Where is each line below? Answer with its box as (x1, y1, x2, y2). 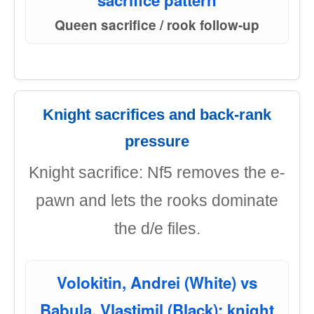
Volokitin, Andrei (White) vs (57, 271, 257, 294)
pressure (125, 132, 189, 150)
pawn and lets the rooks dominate (36, 191, 278, 210)
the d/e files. (114, 219, 200, 238)
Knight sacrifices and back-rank (43, 106, 271, 123)
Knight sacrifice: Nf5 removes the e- (29, 163, 285, 182)
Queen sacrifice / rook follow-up (55, 15, 259, 34)
